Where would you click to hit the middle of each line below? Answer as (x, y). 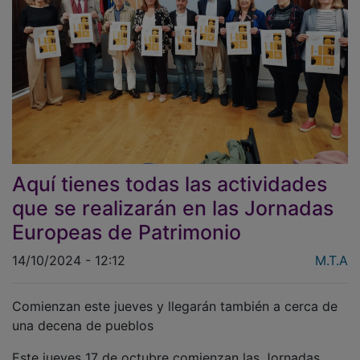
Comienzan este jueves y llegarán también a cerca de (175, 295)
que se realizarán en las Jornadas (173, 196)
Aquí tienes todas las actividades (170, 172)
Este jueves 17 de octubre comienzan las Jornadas (166, 346)
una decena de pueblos (83, 314)
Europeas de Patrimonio (127, 221)
